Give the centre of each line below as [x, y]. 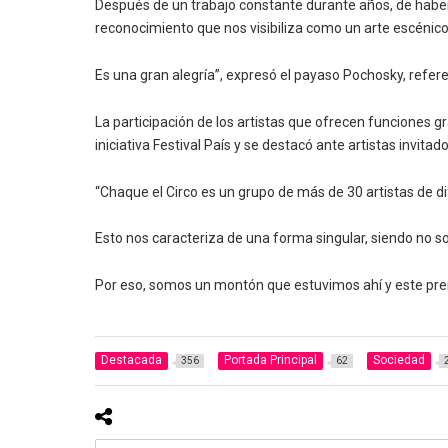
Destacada [132, 360]
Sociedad [399, 360]
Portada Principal [271, 360]
